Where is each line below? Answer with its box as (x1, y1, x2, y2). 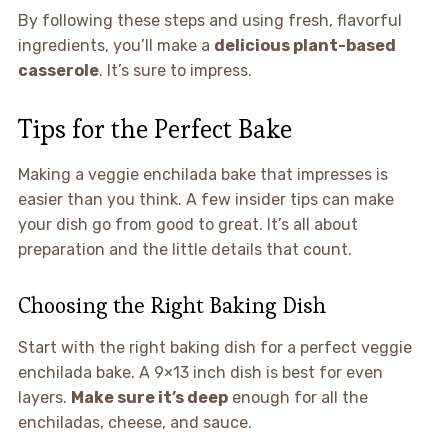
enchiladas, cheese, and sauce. (17, 412, 252, 432)
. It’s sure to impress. (98, 60, 252, 80)
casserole (17, 60, 99, 80)
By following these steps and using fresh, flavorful (17, 10, 402, 30)
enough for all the (227, 387, 368, 407)
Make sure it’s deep (70, 387, 228, 407)
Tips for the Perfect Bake (17, 111, 292, 146)
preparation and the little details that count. (17, 239, 352, 259)
